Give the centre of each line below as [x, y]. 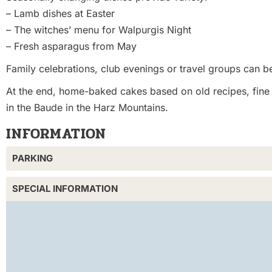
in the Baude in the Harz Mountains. [87, 107]
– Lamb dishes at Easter [60, 13]
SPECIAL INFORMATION [65, 188]
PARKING [32, 158]
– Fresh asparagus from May [71, 46]
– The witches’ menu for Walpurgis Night [99, 29]
